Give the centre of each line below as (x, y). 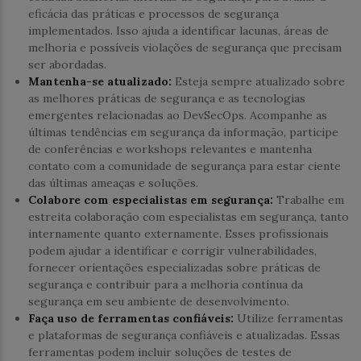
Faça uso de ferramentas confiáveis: (131, 318)
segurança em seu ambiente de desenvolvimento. (159, 301)
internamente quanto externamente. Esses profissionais (178, 233)
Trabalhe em (309, 199)
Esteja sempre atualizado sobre (258, 81)
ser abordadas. (67, 64)
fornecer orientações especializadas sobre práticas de (174, 267)
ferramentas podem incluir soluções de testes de (160, 352)
